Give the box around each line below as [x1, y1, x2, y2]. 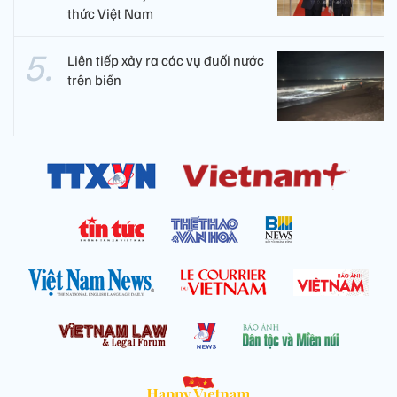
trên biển [67, 71, 121, 90]
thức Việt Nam [67, 4, 153, 23]
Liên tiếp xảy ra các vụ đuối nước [67, 51, 264, 70]
